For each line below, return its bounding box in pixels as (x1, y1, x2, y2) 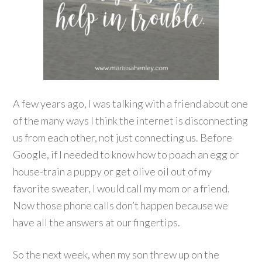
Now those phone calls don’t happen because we (13, 199, 229, 212)
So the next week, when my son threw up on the (13, 248, 220, 261)
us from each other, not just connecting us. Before (13, 131, 233, 144)
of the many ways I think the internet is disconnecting (13, 114, 249, 127)
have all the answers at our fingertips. (13, 216, 181, 229)
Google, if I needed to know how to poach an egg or (13, 148, 240, 161)
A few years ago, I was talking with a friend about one (13, 97, 249, 110)
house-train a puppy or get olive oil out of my (13, 165, 212, 178)
